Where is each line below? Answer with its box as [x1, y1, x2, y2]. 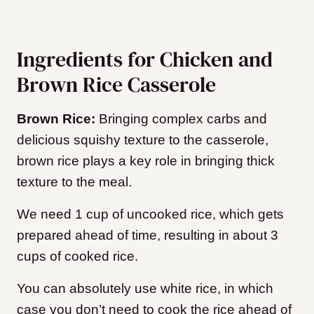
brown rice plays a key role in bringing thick [17, 153, 275, 169]
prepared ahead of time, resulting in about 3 [17, 228, 278, 243]
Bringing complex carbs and [95, 111, 267, 127]
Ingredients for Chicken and [17, 45, 273, 74]
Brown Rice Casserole [17, 70, 216, 100]
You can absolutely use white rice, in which [17, 281, 273, 296]
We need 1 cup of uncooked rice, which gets [17, 207, 284, 222]
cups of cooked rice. [17, 249, 138, 264]
